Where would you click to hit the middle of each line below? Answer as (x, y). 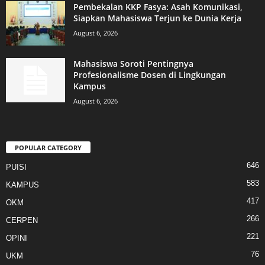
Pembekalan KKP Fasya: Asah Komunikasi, (158, 7)
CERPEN (22, 220)
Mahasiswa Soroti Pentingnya (133, 64)
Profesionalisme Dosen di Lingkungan (150, 75)
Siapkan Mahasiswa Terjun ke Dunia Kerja (157, 18)
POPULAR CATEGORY (48, 147)
